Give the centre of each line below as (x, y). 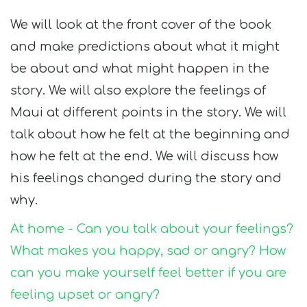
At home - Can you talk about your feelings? (152, 229)
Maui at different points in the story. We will (148, 112)
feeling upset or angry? (85, 295)
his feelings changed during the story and (146, 178)
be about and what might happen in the (140, 69)
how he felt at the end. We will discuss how (144, 156)
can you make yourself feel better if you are (148, 273)
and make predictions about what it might (145, 47)
